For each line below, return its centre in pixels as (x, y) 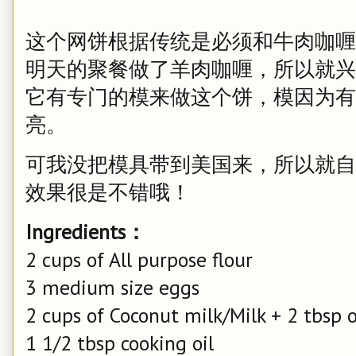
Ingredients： (86, 232)
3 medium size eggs (112, 287)
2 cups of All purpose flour (139, 259)
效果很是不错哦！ (108, 192)
